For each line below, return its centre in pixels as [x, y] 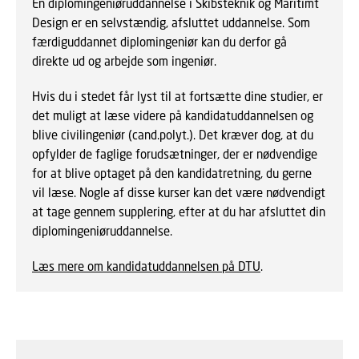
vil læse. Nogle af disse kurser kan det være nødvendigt [179, 193]
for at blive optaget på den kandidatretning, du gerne [172, 173]
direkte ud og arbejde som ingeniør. [124, 61]
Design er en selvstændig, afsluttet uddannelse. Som [171, 23]
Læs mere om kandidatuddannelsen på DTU [146, 266]
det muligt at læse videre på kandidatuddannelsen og [173, 116]
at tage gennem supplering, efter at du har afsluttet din [179, 212]
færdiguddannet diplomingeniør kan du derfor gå [159, 42]
